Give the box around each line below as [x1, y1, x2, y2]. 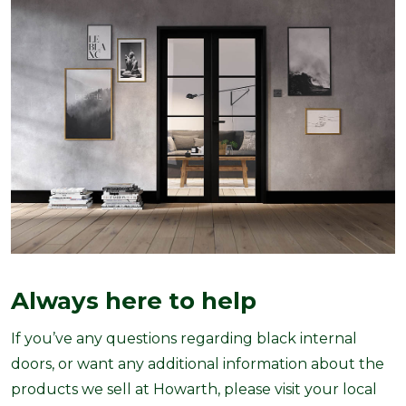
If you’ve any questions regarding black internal [11, 330, 357, 348]
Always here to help [11, 286, 256, 316]
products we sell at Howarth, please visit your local [11, 381, 377, 399]
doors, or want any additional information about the [11, 355, 384, 373]
